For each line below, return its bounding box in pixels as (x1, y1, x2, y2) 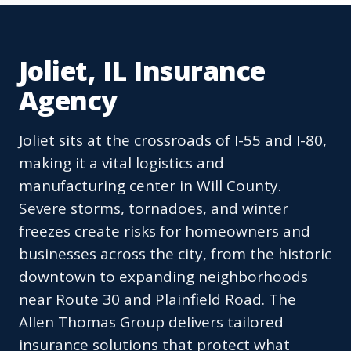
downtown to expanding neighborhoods (19, 266, 308, 288)
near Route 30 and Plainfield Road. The (19, 289, 296, 310)
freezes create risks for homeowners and (19, 221, 310, 242)
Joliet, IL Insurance (19, 52, 266, 89)
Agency (19, 82, 118, 119)
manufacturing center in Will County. (19, 175, 281, 197)
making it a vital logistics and (19, 153, 224, 174)
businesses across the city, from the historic (19, 244, 331, 265)
